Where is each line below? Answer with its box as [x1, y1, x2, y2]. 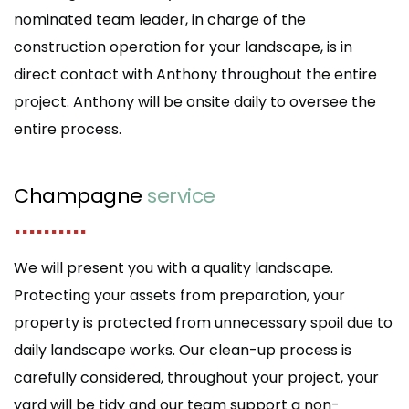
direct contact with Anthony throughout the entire [14, 64, 377, 86]
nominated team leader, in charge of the [14, 9, 306, 31]
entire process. [14, 119, 121, 141]
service [142, 182, 215, 211]
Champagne [14, 182, 142, 211]
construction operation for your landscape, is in [14, 37, 352, 58]
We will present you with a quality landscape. [14, 257, 333, 279]
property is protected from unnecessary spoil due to [14, 312, 393, 334]
